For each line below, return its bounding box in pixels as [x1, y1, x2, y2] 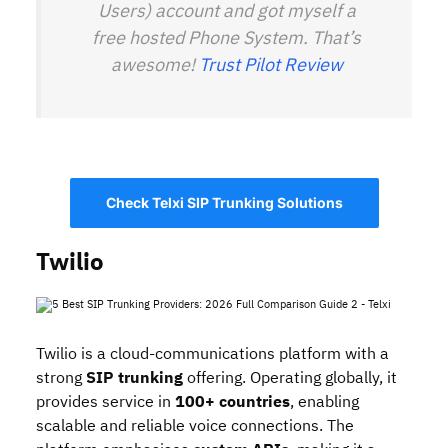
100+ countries [175, 390, 290, 414]
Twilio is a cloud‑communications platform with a [36, 342, 389, 366]
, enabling [290, 390, 359, 414]
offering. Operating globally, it [183, 366, 397, 390]
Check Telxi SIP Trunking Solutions [105, 194, 343, 211]
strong [36, 366, 86, 390]
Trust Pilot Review [198, 51, 343, 78]
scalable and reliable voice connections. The [36, 414, 354, 438]
